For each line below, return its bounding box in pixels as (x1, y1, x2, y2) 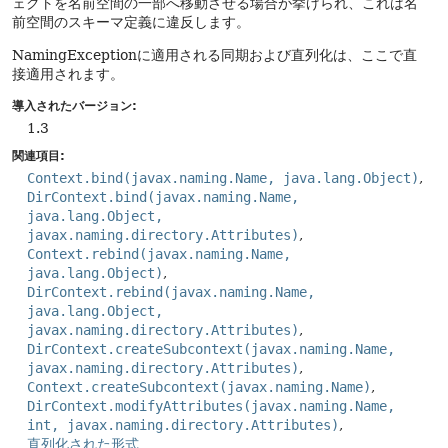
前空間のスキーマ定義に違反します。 (12, 14, 250, 30)
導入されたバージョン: (12, 99, 137, 113)
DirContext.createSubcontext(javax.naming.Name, (27, 341, 395, 357)
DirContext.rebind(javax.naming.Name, (27, 284, 315, 300)
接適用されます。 (12, 66, 124, 82)
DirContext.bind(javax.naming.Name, (27, 189, 299, 205)
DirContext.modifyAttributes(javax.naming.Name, (27, 398, 395, 414)
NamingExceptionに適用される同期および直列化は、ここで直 (12, 47, 417, 63)
